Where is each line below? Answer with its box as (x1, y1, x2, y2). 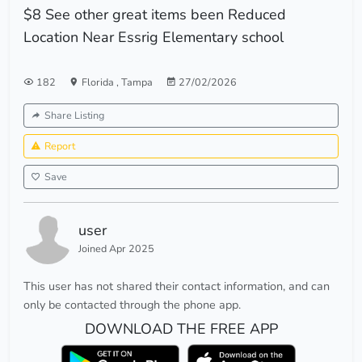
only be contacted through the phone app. (23, 297, 241, 314)
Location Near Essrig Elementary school (23, 27, 284, 48)
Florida (82, 75, 116, 90)
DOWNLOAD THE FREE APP (84, 319, 278, 339)
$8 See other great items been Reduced (23, 5, 286, 25)
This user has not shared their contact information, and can (23, 278, 330, 295)
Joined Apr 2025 (78, 242, 154, 256)
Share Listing (44, 108, 104, 123)
